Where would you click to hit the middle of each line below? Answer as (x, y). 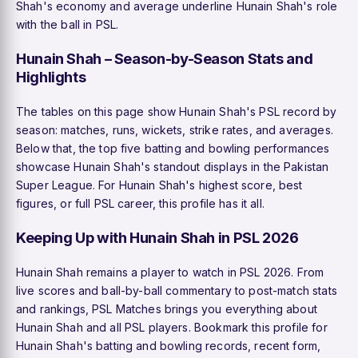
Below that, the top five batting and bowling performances (173, 148)
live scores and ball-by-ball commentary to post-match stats (177, 290)
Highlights (51, 76)
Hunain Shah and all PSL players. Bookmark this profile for (172, 327)
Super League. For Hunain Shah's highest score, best (159, 185)
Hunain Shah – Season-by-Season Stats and (165, 58)
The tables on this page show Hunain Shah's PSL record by (177, 111)
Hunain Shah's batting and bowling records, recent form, (169, 345)
